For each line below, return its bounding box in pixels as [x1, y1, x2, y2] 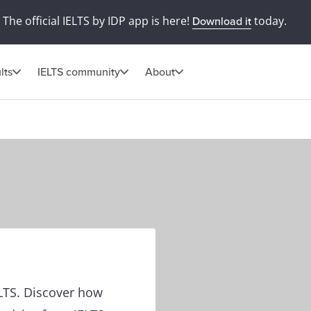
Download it [192, 15, 251, 28]
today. [251, 13, 287, 28]
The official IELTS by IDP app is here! [2, 13, 192, 28]
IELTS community [37, 65, 120, 79]
